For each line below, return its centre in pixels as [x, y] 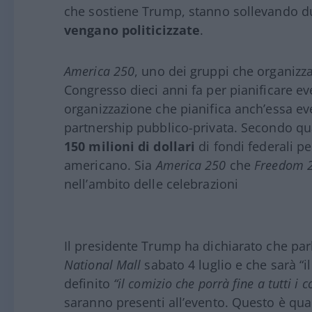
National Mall [103, 264]
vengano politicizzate [132, 30]
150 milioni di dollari [130, 146]
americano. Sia [110, 165]
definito [89, 283]
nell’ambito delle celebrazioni [151, 184]
